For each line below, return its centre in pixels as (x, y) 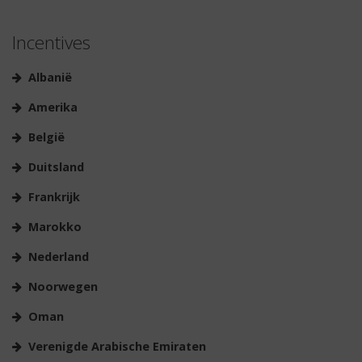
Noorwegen (63, 287)
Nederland (59, 257)
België (46, 137)
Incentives (51, 42)
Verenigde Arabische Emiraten (117, 347)
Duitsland (56, 167)
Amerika (53, 107)
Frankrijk (54, 197)
